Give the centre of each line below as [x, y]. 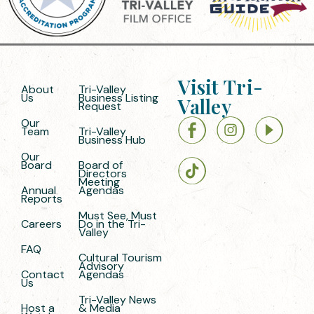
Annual [39, 191]
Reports [42, 199]
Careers [41, 224]
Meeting [99, 182]
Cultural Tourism [120, 258]
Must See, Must [117, 216]
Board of [100, 165]
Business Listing [118, 98]
